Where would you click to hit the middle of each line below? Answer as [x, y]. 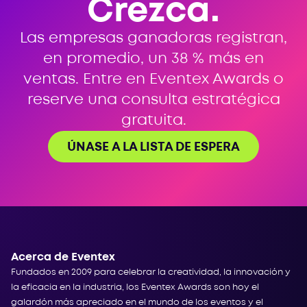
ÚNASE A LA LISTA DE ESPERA [153, 147]
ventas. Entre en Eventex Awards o [153, 79]
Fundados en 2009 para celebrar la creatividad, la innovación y [151, 272]
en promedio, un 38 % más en [153, 59]
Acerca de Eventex [63, 257]
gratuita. [153, 120]
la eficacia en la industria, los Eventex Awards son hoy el [135, 287]
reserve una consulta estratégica [153, 100]
